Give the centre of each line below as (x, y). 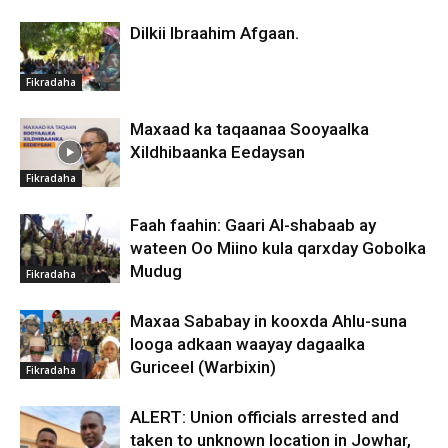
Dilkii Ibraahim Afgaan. (214, 33)
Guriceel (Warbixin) (203, 367)
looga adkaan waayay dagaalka (247, 344)
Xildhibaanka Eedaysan (217, 152)
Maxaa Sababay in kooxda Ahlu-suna (268, 321)
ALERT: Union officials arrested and (264, 417)
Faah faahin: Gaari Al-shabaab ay (253, 225)
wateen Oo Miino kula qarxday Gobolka (278, 248)
